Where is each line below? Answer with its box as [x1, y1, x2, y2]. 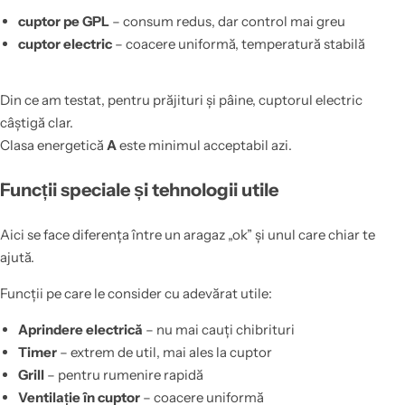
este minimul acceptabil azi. [117, 137, 292, 155]
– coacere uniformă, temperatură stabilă [111, 34, 365, 52]
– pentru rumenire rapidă [43, 366, 203, 384]
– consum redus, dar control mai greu [108, 12, 345, 30]
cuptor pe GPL [17, 12, 109, 30]
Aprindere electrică [17, 321, 143, 339]
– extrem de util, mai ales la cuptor [56, 344, 272, 362]
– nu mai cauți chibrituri [142, 321, 295, 339]
